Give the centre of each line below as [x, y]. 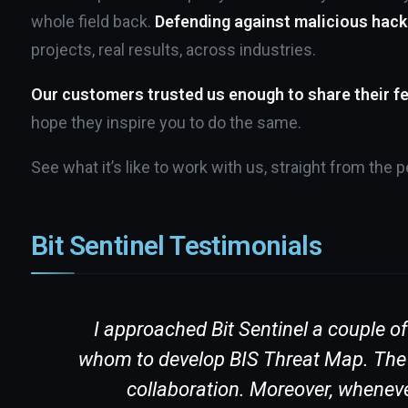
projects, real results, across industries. [173, 50]
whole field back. [93, 21]
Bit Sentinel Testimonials [176, 245]
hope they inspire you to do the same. [166, 122]
